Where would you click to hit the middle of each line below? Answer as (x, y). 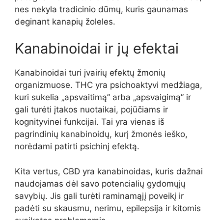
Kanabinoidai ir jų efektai (97, 48)
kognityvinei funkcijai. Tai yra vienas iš (90, 122)
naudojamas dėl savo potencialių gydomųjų (100, 183)
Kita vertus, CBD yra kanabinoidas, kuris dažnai (109, 171)
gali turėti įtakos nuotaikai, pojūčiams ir (91, 110)
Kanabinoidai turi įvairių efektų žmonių (90, 73)
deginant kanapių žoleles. (65, 21)
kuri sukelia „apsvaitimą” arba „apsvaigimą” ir (103, 97)
